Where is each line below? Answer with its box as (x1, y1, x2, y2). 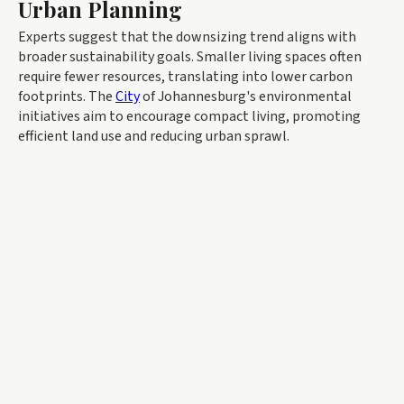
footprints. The (18, 87, 115, 107)
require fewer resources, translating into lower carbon (18, 67, 353, 87)
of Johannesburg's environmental (140, 87, 352, 107)
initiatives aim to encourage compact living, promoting (18, 106, 361, 127)
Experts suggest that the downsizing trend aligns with (18, 27, 356, 48)
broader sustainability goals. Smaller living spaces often (18, 47, 362, 68)
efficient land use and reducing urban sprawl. (18, 126, 289, 147)
